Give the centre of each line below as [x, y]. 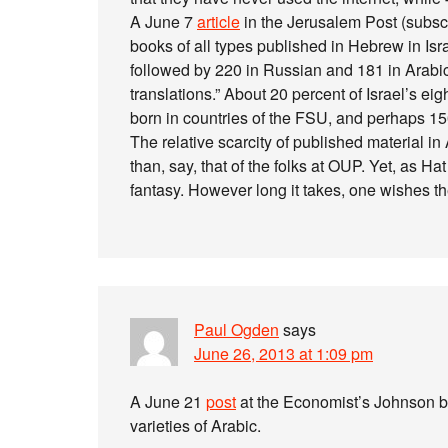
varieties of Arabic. [195, 425]
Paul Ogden [236, 329]
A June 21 [168, 401]
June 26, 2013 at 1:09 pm [283, 353]
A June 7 [163, 21]
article [218, 21]
